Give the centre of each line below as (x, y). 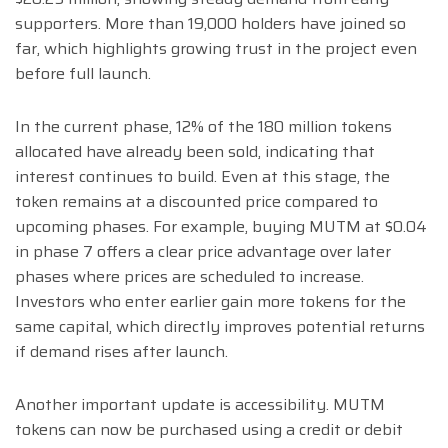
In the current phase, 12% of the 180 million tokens (203, 127)
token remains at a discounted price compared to (196, 202)
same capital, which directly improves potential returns (220, 327)
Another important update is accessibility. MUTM (200, 405)
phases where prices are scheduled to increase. (189, 277)
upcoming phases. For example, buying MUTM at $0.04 (221, 227)
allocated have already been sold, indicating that (195, 152)
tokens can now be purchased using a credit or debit (209, 430)
